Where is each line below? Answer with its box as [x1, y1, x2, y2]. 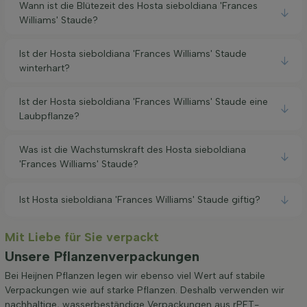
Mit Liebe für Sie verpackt [5, 230, 159, 245]
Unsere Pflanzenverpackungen [5, 248, 199, 265]
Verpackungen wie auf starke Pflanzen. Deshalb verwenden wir [5, 284, 284, 297]
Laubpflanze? [19, 110, 79, 122]
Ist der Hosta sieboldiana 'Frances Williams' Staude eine [19, 95, 268, 108]
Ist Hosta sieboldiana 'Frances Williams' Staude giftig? [19, 194, 260, 206]
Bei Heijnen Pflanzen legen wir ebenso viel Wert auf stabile [5, 270, 265, 282]
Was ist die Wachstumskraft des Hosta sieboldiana [19, 143, 246, 156]
